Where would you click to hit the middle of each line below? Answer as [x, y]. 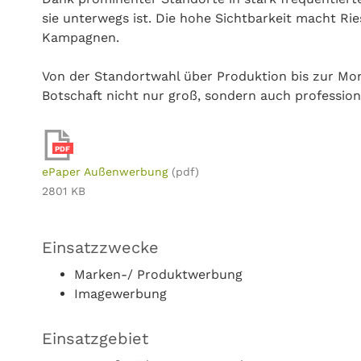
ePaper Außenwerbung [105, 172]
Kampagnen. [81, 37]
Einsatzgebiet [95, 338]
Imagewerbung [120, 294]
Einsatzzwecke [100, 247]
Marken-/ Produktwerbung [158, 274]
